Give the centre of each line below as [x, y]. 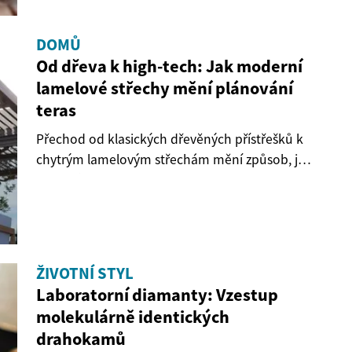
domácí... [63, 180]
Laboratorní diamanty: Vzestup [157, 295]
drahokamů [81, 339]
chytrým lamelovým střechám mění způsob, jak [174, 160]
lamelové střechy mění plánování [165, 88]
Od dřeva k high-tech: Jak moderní [169, 66]
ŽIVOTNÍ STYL [85, 274]
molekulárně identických [133, 317]
